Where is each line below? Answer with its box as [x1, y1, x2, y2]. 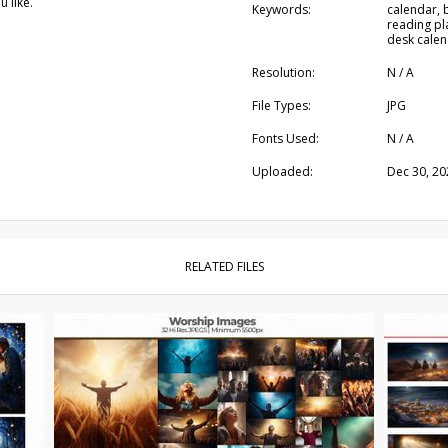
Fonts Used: [251, 130, 319, 147]
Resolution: [251, 64, 315, 81]
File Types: [251, 97, 311, 114]
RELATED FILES [184, 258, 264, 275]
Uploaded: [251, 163, 313, 180]
